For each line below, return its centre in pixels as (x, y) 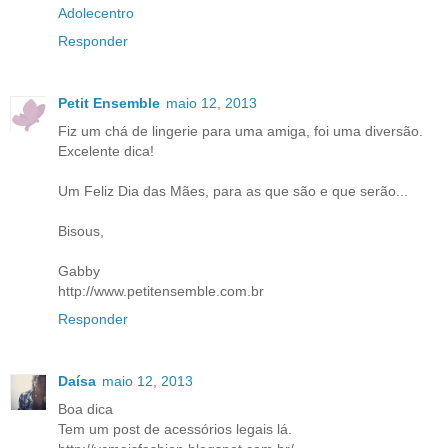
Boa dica (85, 409)
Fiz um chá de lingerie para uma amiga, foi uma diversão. (240, 131)
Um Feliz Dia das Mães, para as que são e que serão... (233, 191)
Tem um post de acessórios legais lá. (175, 429)
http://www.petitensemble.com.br (161, 291)
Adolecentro (96, 13)
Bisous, (81, 231)
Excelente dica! (106, 151)
